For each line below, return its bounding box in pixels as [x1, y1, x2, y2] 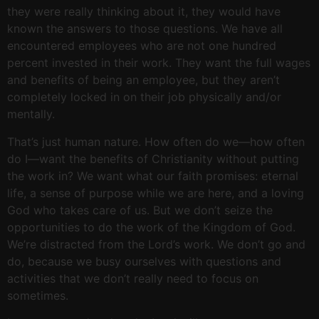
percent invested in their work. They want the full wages [7, 56, 310, 70]
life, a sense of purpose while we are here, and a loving [7, 185, 304, 200]
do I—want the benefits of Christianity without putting [7, 151, 299, 166]
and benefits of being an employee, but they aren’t [7, 73, 280, 88]
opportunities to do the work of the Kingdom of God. [7, 219, 296, 234]
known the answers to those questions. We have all [7, 21, 283, 36]
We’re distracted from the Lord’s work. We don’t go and [7, 236, 305, 251]
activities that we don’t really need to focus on [7, 271, 258, 286]
